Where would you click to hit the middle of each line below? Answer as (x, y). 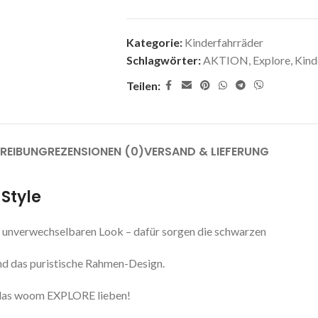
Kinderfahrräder (224, 43)
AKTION (225, 60)
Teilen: (143, 86)
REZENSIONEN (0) (95, 152)
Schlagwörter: (163, 60)
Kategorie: (154, 43)
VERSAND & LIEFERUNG (206, 152)
